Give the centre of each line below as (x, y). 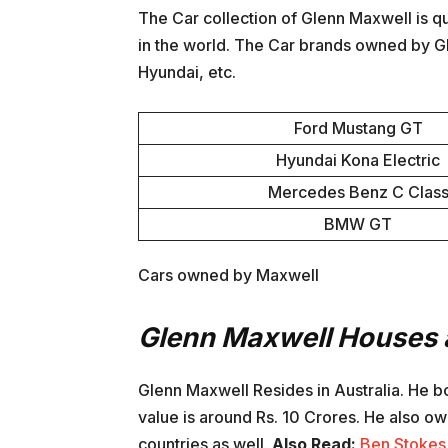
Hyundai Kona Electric (358, 160)
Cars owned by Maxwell (228, 275)
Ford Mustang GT (358, 128)
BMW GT (358, 224)
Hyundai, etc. (187, 72)
